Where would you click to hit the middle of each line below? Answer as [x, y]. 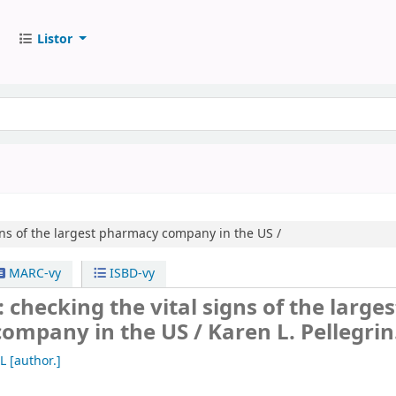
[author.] [33, 362]
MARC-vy [33, 274]
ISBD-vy [131, 274]
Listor [54, 39]
